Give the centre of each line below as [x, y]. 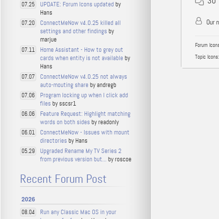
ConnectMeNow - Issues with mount [85, 132]
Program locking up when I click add [84, 95]
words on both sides [65, 122]
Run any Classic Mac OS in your [78, 212]
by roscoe [119, 159]
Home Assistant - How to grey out [82, 50]
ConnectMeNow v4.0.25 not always [84, 77]
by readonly [104, 122]
